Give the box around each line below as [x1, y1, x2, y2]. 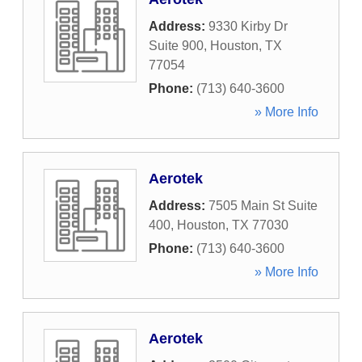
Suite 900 [149, 39, 204, 53]
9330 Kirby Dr [208, 19, 288, 33]
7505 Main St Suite [208, 199, 318, 213]
